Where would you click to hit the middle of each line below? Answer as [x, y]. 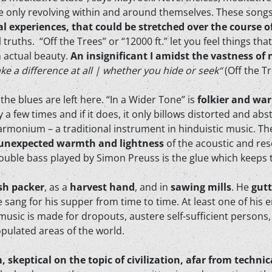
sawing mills [201, 187]
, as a [57, 187]
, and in [153, 187]
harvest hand [102, 187]
